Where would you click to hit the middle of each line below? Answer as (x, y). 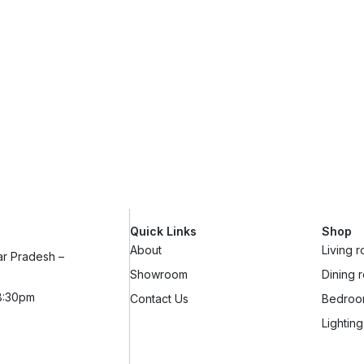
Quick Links (163, 231)
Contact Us (159, 299)
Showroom (158, 274)
